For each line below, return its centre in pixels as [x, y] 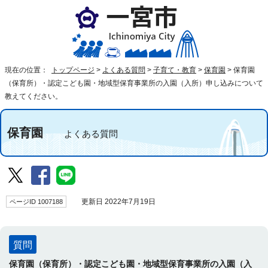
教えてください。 [33, 96]
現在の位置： [27, 70]
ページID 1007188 [36, 202]
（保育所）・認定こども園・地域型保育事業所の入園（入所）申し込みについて [134, 83]
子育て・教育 [175, 70]
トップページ [73, 70]
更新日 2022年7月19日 [115, 202]
